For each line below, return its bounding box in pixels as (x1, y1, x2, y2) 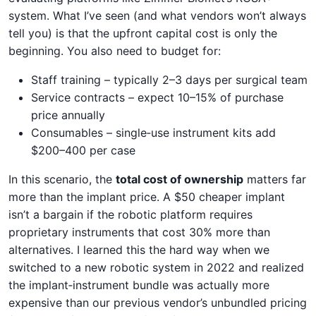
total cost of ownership (116, 171, 243, 186)
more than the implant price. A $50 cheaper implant (8, 189, 285, 204)
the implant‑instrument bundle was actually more (8, 277, 269, 292)
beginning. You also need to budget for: (8, 43, 221, 58)
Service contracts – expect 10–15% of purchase (31, 90, 284, 104)
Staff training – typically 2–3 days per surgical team (31, 72, 308, 87)
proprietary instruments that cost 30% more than (8, 224, 270, 239)
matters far (243, 171, 306, 186)
